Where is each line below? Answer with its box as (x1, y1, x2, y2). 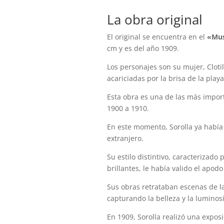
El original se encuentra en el (107, 32, 207, 42)
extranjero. (107, 133, 144, 143)
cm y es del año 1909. (107, 43, 179, 53)
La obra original (107, 10, 203, 29)
